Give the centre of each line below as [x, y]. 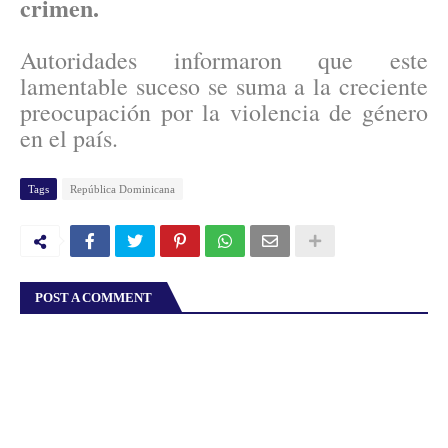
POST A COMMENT [93, 298]
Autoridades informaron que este [224, 60]
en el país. [69, 138]
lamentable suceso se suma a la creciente [224, 86]
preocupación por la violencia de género [224, 112]
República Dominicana [122, 189]
